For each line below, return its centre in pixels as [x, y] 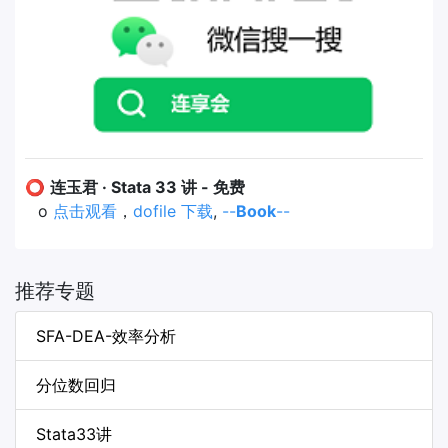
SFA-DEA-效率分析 [106, 335]
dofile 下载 [173, 210]
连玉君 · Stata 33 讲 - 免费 [147, 186]
